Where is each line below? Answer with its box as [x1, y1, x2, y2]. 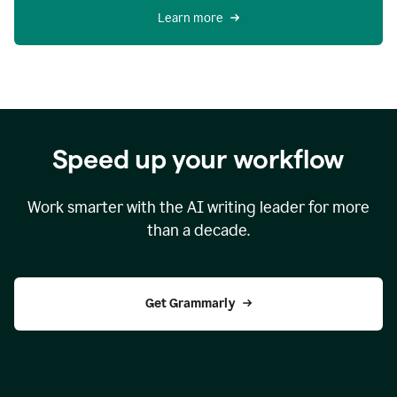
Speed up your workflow [51, 144, 346, 175]
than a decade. [147, 221, 250, 241]
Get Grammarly [144, 296, 236, 312]
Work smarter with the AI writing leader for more [27, 198, 370, 218]
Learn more [157, 11, 223, 27]
